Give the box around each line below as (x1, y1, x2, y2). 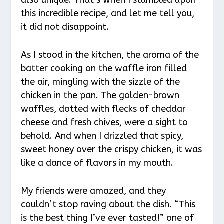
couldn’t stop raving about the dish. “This (21, 198, 196, 210)
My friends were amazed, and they (21, 185, 166, 196)
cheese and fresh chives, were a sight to (21, 116, 188, 128)
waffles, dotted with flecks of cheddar (21, 103, 186, 114)
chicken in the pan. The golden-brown (21, 89, 180, 101)
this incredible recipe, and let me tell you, (21, 7, 195, 19)
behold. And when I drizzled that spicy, (21, 130, 184, 141)
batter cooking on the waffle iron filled (21, 62, 187, 74)
